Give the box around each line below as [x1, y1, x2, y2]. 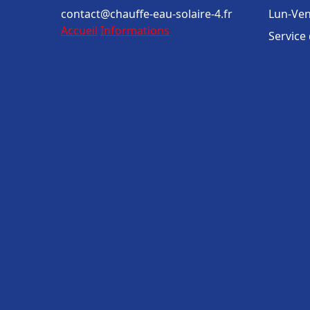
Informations [100, 23, 170, 38]
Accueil [61, 23, 98, 38]
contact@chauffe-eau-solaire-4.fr [61, 6, 232, 21]
